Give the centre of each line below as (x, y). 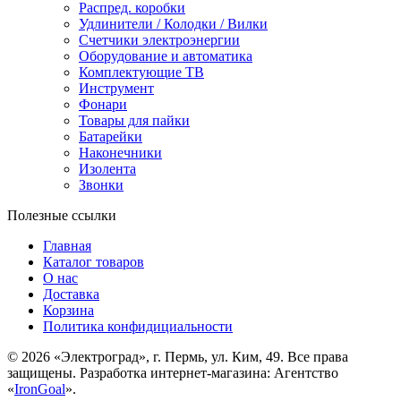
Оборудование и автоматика (166, 56)
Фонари (103, 105)
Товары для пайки (134, 121)
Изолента (107, 169)
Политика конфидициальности (138, 327)
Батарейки (111, 137)
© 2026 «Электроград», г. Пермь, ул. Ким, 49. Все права (178, 357)
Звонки (101, 185)
